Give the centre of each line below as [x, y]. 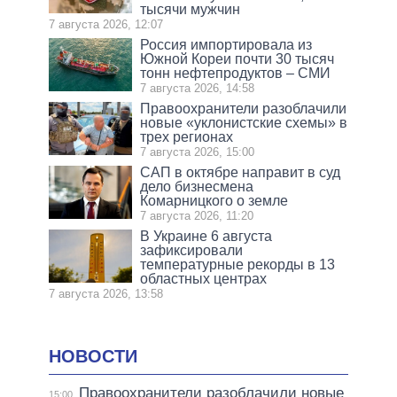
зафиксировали [192, 250]
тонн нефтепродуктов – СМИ [236, 73]
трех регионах [187, 136]
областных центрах [204, 278]
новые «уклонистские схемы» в [244, 122]
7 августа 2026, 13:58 [106, 293]
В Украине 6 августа [206, 236]
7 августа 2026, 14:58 [198, 88]
